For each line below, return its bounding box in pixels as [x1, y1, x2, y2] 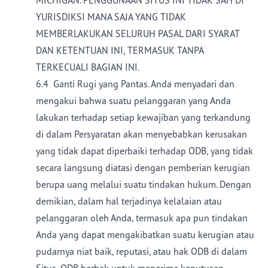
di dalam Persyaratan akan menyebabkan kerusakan [36, 128, 247, 140]
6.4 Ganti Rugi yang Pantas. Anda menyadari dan [36, 78, 234, 90]
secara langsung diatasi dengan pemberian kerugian [36, 162, 250, 173]
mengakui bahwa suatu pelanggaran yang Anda [36, 95, 231, 106]
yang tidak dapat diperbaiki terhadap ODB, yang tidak [36, 145, 253, 157]
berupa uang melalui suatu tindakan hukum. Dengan [36, 178, 251, 190]
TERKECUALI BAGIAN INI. [36, 61, 139, 73]
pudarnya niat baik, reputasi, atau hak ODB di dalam [36, 245, 247, 257]
